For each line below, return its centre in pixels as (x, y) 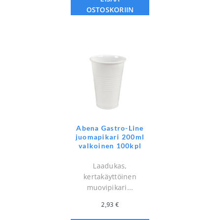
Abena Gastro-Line (110, 128)
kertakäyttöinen (110, 176)
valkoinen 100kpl (110, 145)
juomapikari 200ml (110, 137)
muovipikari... (110, 187)
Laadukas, (110, 165)
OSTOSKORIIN (110, 9)
